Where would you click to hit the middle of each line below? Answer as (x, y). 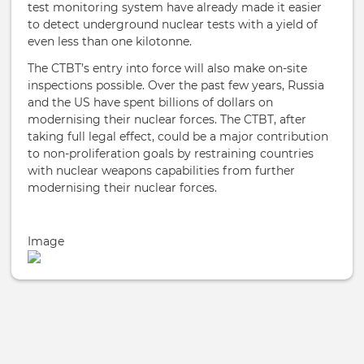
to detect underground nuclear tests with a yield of (173, 24)
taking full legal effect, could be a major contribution (178, 136)
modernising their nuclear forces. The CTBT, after (167, 119)
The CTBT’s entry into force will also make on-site (167, 68)
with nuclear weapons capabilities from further (161, 171)
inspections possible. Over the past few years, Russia (176, 85)
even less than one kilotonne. (110, 41)
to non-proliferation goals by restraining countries (171, 154)
